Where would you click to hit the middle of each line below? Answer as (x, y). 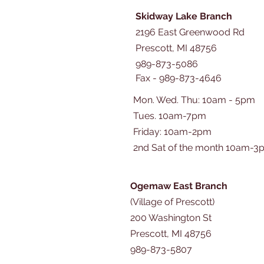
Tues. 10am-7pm (170, 116)
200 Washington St (171, 218)
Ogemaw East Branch (179, 186)
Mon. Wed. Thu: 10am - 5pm (194, 100)
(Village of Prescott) (172, 202)
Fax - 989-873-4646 (179, 78)
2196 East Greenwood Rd (190, 32)
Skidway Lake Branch (184, 16)
